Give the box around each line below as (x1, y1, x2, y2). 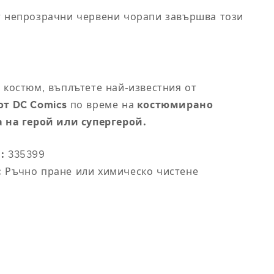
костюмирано (134, 100, 213, 110)
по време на (70, 100, 135, 110)
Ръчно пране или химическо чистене (1, 166, 199, 177)
